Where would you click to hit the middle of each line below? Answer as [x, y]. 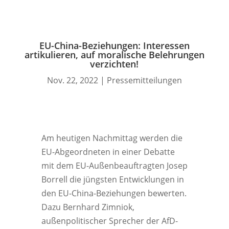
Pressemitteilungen [144, 80]
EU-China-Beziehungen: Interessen [114, 45]
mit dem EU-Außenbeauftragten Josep [114, 166]
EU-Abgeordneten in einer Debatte [108, 152]
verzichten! [114, 64]
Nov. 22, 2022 [72, 80]
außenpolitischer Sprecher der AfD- [109, 221]
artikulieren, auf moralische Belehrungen [114, 55]
